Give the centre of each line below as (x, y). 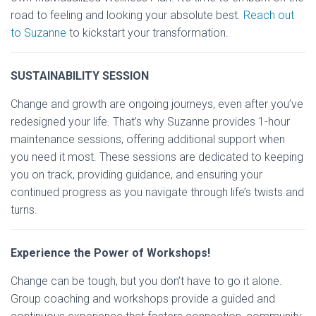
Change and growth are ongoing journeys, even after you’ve (157, 104)
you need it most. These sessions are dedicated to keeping (157, 157)
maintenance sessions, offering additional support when (148, 140)
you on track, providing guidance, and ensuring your (136, 175)
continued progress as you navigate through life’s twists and (157, 193)
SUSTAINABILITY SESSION (80, 76)
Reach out (269, 16)
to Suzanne (38, 33)
